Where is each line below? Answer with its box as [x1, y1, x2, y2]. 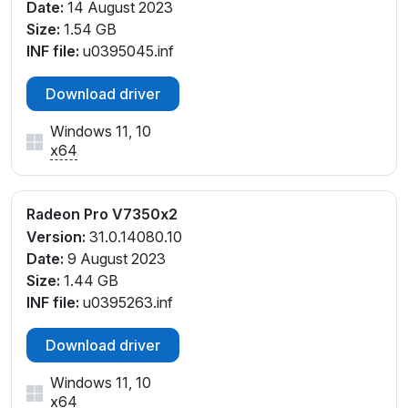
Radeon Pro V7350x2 [26, 204, 178, 223]
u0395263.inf [79, 292, 173, 311]
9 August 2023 [64, 249, 166, 268]
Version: [26, 227, 86, 246]
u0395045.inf [79, 41, 174, 60]
